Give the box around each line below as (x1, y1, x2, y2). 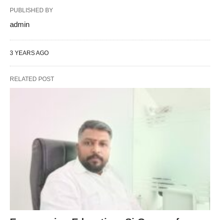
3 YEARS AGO (10, 50, 49, 56)
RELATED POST (10, 76, 54, 82)
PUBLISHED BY (10, 7, 53, 14)
